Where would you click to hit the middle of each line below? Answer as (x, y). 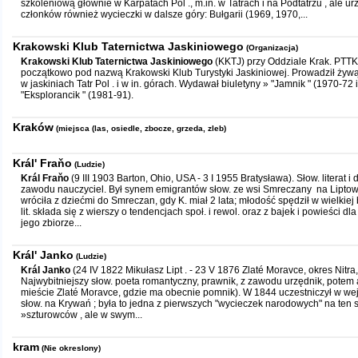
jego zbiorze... (51, 223)
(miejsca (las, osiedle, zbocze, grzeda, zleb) (141, 128)
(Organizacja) (272, 48)
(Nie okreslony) (71, 348)
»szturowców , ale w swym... (82, 315)
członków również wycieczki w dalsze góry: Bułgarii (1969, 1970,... (164, 14)
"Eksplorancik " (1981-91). (77, 95)
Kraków (33, 127)
